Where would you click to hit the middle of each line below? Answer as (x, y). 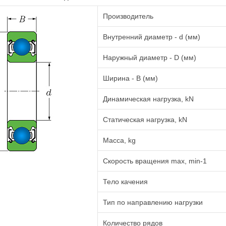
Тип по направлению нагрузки (153, 202)
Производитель (128, 16)
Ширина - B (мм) (130, 78)
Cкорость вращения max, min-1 (155, 161)
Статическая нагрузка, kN (145, 120)
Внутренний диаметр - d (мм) (152, 37)
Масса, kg (119, 140)
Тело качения (125, 182)
